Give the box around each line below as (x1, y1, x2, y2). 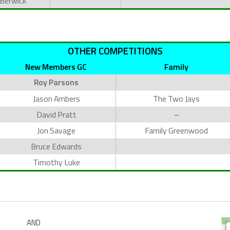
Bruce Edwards (31, 140, 82, 152)
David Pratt (36, 108, 76, 121)
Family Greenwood (145, 124, 208, 137)
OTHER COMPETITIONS (67, 43, 163, 58)
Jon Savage (37, 124, 75, 137)
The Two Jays (153, 92, 200, 105)
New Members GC (25, 60, 87, 73)
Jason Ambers (32, 92, 80, 105)
